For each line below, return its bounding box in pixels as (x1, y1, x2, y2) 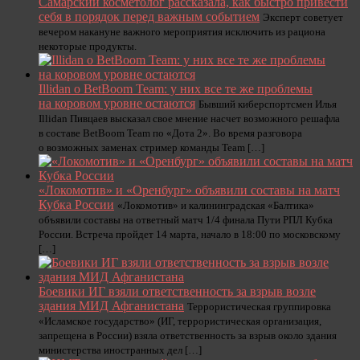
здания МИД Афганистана (39, 299, 184, 313)
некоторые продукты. (39, 40, 137, 52)
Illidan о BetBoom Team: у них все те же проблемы (39, 82, 313, 96)
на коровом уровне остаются (39, 96, 195, 110)
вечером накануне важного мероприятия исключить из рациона (39, 26, 325, 38)
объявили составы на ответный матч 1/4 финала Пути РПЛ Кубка (39, 214, 333, 226)
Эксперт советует (263, 11, 343, 23)
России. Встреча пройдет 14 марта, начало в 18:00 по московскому (39, 228, 341, 240)
